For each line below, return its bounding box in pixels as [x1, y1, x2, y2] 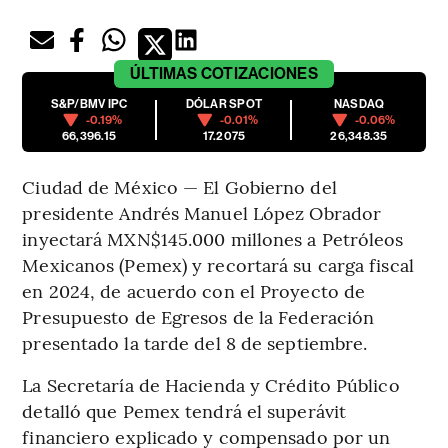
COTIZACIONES [200, 64, 318, 84]
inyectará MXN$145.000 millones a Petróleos [22, 226, 404, 252]
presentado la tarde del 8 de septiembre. [22, 330, 368, 356]
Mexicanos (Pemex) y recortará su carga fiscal [22, 252, 414, 278]
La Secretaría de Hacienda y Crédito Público [22, 372, 400, 398]
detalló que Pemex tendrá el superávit [22, 398, 347, 424]
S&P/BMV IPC [50, 97, 128, 112]
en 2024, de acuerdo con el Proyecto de [22, 278, 366, 304]
